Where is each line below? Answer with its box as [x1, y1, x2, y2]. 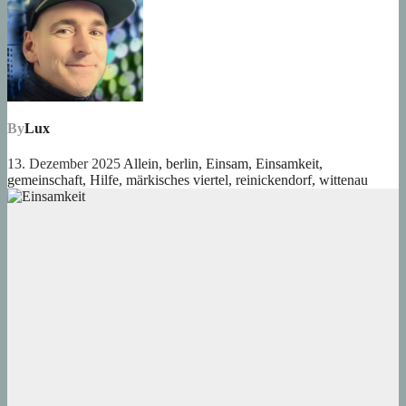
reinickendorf [236, 172, 312, 188]
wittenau [319, 172, 368, 188]
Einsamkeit [256, 156, 319, 172]
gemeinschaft [7, 172, 82, 188]
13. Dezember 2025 [7, 156, 123, 172]
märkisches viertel [126, 172, 228, 188]
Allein [123, 156, 159, 172]
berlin [166, 156, 198, 172]
